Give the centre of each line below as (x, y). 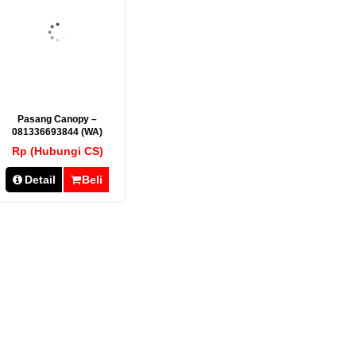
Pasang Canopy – (58, 119)
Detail (40, 180)
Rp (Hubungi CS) (57, 151)
